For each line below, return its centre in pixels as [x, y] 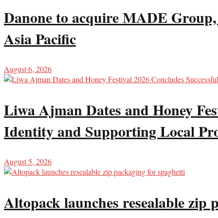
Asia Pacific [40, 38]
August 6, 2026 [28, 69]
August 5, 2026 [28, 161]
